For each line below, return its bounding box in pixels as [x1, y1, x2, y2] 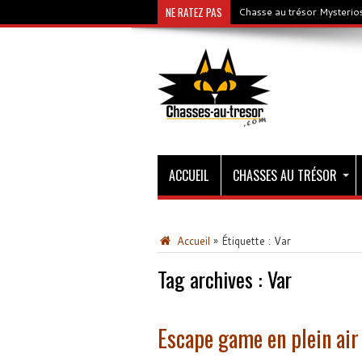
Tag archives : [157, 263, 267, 295]
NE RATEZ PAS [165, 4, 222, 20]
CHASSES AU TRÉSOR [232, 166, 337, 185]
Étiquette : [221, 234, 274, 248]
